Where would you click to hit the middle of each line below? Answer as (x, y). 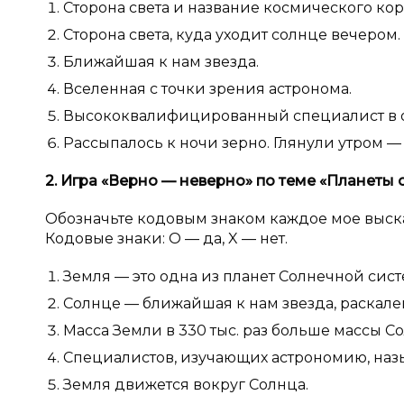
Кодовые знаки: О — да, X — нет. (166, 239)
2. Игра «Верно (103, 181)
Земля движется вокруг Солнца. (186, 385)
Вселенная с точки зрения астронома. (207, 89)
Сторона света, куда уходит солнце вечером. (232, 35)
